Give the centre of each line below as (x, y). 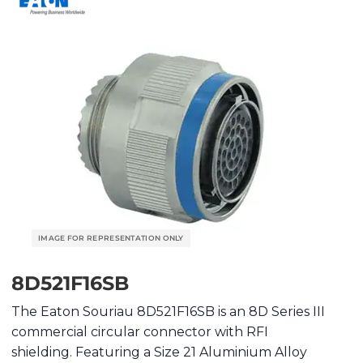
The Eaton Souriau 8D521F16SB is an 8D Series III (168, 312)
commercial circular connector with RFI (140, 332)
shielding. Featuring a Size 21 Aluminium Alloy (159, 352)
